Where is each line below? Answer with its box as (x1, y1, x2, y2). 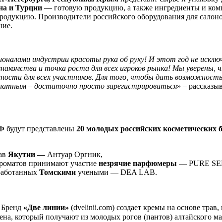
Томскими (39, 168, 76, 177)
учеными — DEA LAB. (76, 168, 157, 177)
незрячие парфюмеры (99, 159, 177, 168)
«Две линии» (23, 203, 69, 212)
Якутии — (8, 150, 45, 159)
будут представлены (4, 124, 76, 133)
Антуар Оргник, (45, 150, 103, 159)
